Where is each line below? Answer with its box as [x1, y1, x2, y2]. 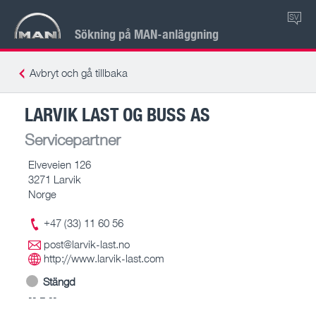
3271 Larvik [28, 172, 81, 186]
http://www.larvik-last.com [44, 252, 164, 265]
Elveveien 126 [28, 157, 91, 171]
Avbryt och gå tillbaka [30, 66, 128, 79]
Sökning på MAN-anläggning [75, 25, 219, 42]
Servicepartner [25, 129, 121, 149]
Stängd [43, 274, 75, 288]
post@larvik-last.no [44, 238, 130, 250]
